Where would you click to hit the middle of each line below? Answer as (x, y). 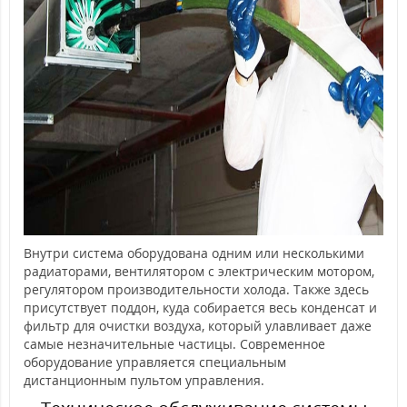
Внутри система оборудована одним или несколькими (194, 253)
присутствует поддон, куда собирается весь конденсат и (200, 307)
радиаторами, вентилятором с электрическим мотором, (199, 271)
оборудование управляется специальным (155, 362)
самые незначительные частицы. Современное (174, 343)
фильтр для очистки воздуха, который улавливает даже (198, 325)
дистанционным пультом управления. (144, 380)
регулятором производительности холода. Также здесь (196, 289)
